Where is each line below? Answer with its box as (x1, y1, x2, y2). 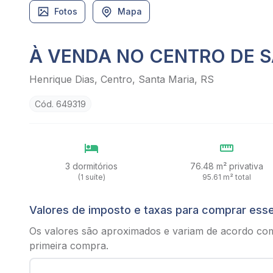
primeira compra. (29, 239, 108, 252)
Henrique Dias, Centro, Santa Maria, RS (29, 73, 214, 85)
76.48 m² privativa (190, 161, 263, 171)
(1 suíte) (77, 172, 105, 182)
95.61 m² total (202, 172, 251, 182)
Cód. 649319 (35, 99, 86, 109)
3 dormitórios (65, 161, 118, 171)
